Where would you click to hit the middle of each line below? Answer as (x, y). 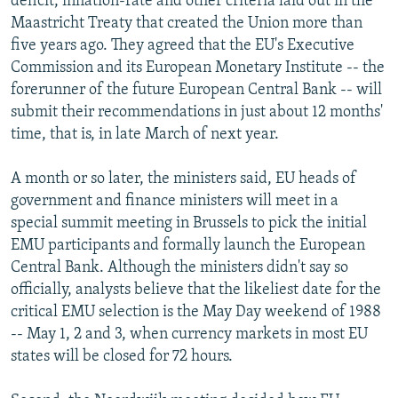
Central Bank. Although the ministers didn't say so (179, 267)
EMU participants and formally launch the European (188, 245)
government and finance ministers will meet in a (175, 201)
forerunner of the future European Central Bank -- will (196, 90)
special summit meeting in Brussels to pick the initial (189, 223)
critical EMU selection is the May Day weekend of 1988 (196, 312)
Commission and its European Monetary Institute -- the (198, 68)
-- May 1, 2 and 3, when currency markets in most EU (189, 334)
